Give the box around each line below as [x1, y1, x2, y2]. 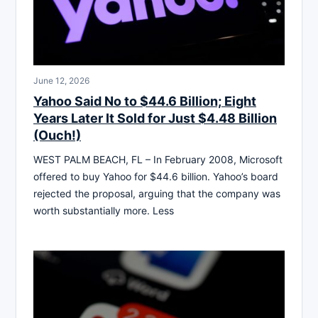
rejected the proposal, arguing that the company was [33, 187, 280, 199]
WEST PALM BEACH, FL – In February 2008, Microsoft [33, 153, 283, 165]
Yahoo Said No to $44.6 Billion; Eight [33, 93, 256, 109]
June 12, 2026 [33, 75, 89, 86]
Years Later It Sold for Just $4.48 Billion [33, 110, 277, 126]
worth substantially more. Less [33, 204, 174, 216]
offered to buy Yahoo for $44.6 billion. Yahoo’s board [33, 170, 278, 182]
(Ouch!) [33, 127, 81, 143]
